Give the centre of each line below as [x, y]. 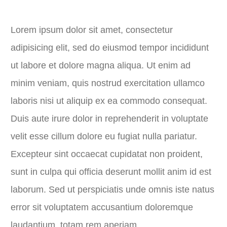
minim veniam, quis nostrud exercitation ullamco [108, 83]
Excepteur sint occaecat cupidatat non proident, [107, 154]
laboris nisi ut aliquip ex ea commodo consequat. [109, 101]
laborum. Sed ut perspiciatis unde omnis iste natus [112, 190]
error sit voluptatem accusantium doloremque [102, 207]
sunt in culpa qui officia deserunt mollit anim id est [111, 172]
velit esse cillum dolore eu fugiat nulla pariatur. [104, 136]
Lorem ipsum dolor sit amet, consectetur [92, 30]
